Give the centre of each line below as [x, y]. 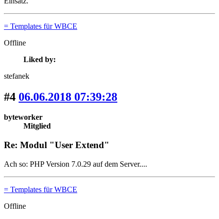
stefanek [17, 76]
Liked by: [40, 59]
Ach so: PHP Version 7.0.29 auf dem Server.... [76, 164]
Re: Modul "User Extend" [57, 145]
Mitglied [37, 126]
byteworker [23, 117]
